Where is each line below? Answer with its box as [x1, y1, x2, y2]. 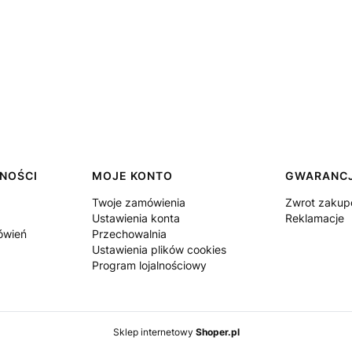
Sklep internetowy [112, 326, 196, 338]
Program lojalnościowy [91, 258, 207, 272]
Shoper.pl [195, 326, 240, 338]
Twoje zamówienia [91, 196, 185, 209]
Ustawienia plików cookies [91, 243, 226, 256]
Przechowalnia [91, 227, 167, 240]
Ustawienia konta [91, 211, 180, 225]
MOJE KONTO [91, 169, 173, 182]
